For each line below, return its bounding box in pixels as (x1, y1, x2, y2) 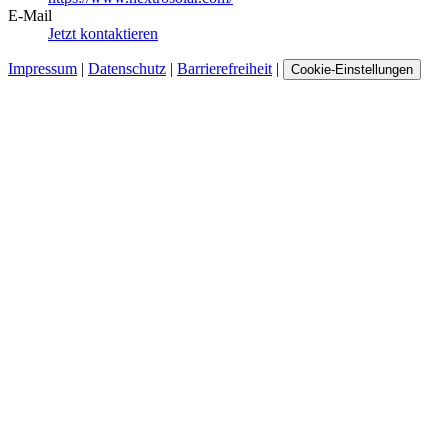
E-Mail (8, 6, 52, 24)
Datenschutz (88, 59, 166, 77)
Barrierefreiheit (177, 59, 272, 77)
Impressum (8, 59, 77, 77)
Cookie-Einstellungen (291, 61, 413, 77)
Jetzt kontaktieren (48, 24, 158, 42)
